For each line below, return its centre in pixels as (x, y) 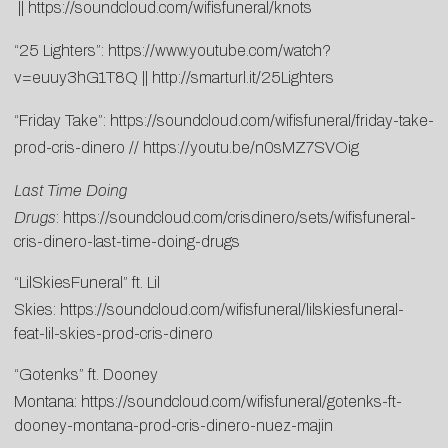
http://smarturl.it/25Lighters (243, 78)
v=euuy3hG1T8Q (76, 78)
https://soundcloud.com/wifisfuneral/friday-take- (272, 121)
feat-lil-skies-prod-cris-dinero (113, 334)
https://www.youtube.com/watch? (219, 51)
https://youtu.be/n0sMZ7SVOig (251, 148)
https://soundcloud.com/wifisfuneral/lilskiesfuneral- (232, 310)
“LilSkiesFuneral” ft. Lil (87, 283)
